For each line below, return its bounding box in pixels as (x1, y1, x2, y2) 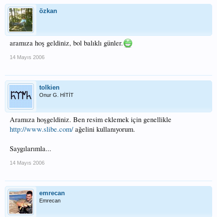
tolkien (39, 84, 60, 91)
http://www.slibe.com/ (10, 124, 73, 134)
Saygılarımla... (10, 144, 51, 153)
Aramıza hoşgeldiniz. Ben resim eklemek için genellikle (10, 115, 171, 124)
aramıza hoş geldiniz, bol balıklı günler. (10, 38, 123, 47)
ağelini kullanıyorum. (73, 124, 135, 134)
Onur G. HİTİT (39, 92, 74, 98)
